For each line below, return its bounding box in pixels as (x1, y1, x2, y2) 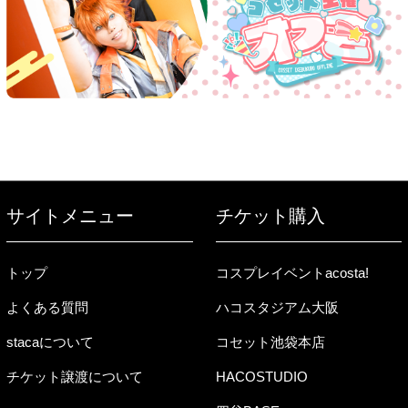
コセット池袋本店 (215, 334, 325, 351)
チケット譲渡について (6, 369, 143, 385)
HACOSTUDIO (215, 369, 308, 385)
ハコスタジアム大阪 (215, 300, 339, 316)
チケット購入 (215, 206, 325, 227)
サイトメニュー (6, 206, 134, 227)
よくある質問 (6, 300, 88, 316)
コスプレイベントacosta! (215, 265, 369, 281)
